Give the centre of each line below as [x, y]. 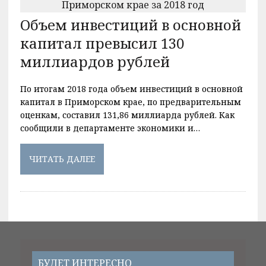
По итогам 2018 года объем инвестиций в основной [131, 88]
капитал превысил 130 [102, 43]
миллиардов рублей [95, 61]
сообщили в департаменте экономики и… [110, 128]
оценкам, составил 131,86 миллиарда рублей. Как [127, 115]
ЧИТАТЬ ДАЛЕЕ [62, 159]
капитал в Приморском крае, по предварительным [130, 102]
